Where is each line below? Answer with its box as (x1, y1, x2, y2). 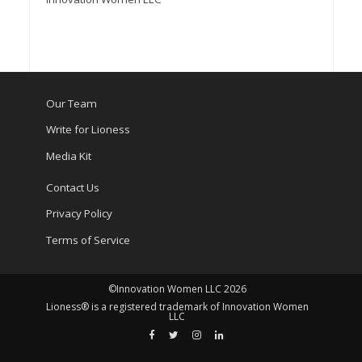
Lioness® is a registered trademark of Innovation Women (45, 299, 309, 314)
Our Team (45, 95, 97, 111)
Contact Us (45, 179, 99, 195)
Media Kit (45, 148, 91, 163)
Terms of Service (45, 232, 130, 247)
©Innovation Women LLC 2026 (107, 281, 246, 296)
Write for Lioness (45, 122, 130, 137)
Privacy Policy (45, 206, 112, 221)
